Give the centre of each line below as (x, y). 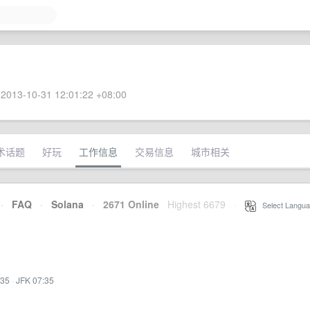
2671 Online (127, 204)
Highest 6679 (197, 204)
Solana (67, 204)
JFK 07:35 (35, 280)
